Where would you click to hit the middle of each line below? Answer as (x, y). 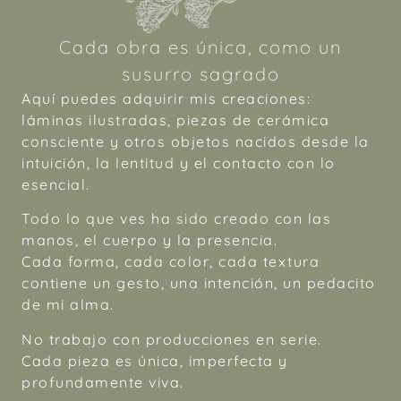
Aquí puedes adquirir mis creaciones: (166, 98)
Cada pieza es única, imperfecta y (155, 360)
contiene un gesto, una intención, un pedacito (199, 283)
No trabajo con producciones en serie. (172, 339)
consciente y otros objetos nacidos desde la (196, 141)
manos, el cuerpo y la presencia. (149, 240)
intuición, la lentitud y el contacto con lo (179, 162)
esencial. (56, 184)
